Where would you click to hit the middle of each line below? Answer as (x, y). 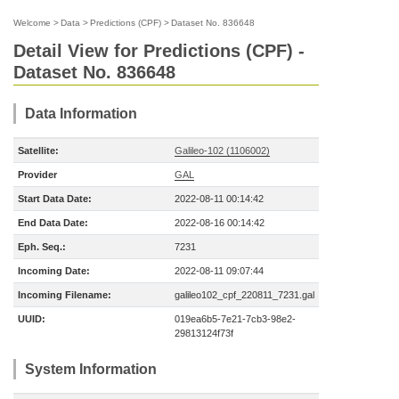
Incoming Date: (54, 271)
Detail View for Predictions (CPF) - (159, 51)
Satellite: (38, 151)
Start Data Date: (55, 199)
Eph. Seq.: (42, 247)
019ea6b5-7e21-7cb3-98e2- (235, 319)
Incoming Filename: (65, 295)
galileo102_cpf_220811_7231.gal (244, 295)
